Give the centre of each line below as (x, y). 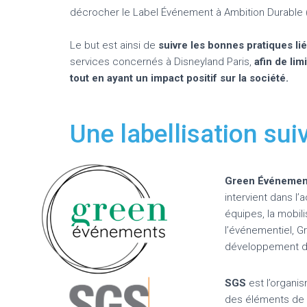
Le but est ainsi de (114, 45)
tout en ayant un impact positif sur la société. (179, 78)
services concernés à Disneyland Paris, (162, 61)
